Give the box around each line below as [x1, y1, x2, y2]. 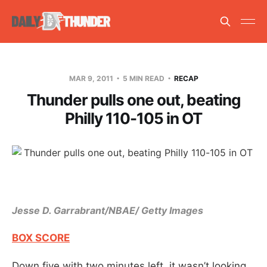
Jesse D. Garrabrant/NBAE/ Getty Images [12, 204, 203, 216]
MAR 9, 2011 [69, 73, 115, 83]
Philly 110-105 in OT [65, 108, 202, 128]
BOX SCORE [12, 231, 70, 244]
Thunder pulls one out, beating [27, 90, 240, 109]
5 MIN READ [120, 73, 166, 83]
